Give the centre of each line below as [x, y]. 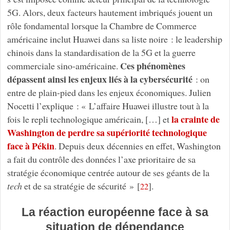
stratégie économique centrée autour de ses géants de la [108, 172]
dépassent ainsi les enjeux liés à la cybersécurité [100, 79]
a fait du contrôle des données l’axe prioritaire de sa [101, 159]
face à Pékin [31, 146]
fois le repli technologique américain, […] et [89, 119]
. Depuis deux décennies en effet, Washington [137, 146]
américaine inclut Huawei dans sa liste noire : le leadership [114, 39]
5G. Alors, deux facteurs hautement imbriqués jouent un [110, 12]
